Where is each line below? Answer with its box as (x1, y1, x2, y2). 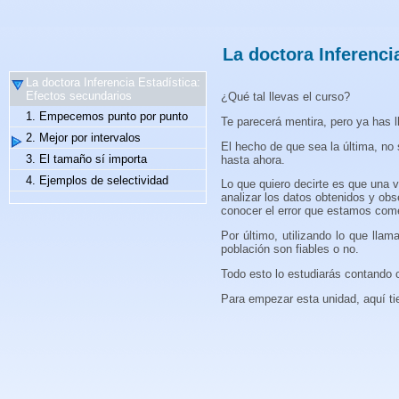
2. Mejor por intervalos (26, 131, 141, 144)
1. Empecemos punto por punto (26, 110, 188, 123)
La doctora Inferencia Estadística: (26, 76, 200, 89)
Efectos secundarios (26, 89, 132, 102)
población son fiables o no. (221, 242, 359, 256)
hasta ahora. (221, 152, 285, 167)
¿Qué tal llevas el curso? (221, 89, 350, 103)
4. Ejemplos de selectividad (26, 174, 168, 187)
